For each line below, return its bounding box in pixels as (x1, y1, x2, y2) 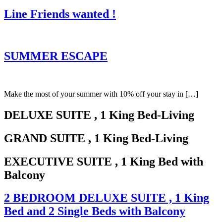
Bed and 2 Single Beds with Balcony (4, 205, 185, 218)
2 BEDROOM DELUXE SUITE (4, 191, 166, 205)
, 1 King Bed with (112, 155, 203, 168)
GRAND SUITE (4, 131, 85, 145)
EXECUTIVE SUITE (4, 155, 112, 168)
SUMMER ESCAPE (4, 49, 108, 62)
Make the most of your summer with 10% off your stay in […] (4, 89, 198, 98)
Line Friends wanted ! (4, 7, 116, 21)
